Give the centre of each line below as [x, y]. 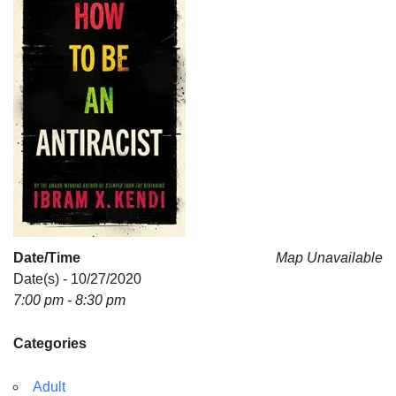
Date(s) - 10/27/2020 [77, 279]
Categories [50, 343]
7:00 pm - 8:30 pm [69, 300]
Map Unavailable [329, 258]
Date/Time [47, 258]
